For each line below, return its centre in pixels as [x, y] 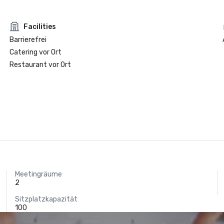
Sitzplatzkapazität [46, 199]
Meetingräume [39, 174]
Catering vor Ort [35, 52]
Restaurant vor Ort [40, 65]
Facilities [39, 26]
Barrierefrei [28, 40]
